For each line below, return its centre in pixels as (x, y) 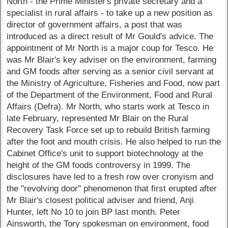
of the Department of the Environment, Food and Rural (110, 95)
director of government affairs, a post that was (95, 24)
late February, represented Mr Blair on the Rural (98, 118)
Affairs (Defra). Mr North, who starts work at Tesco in (108, 106)
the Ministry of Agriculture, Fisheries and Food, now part (113, 83)
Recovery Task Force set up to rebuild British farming (108, 130)
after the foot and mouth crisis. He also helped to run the (114, 141)
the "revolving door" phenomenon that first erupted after (112, 188)
